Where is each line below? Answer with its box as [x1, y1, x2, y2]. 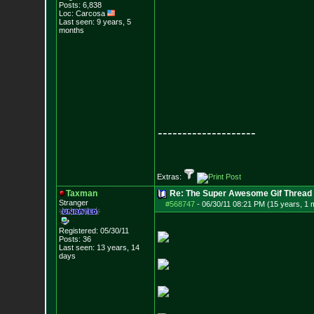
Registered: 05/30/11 [58, 226, 129, 235]
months [58, 26, 84, 34]
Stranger [58, 198, 88, 207]
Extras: [156, 172, 184, 181]
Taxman [65, 189, 97, 198]
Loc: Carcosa [58, 9, 107, 18]
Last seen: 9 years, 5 [58, 18, 131, 26]
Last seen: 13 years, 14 [58, 243, 139, 252]
